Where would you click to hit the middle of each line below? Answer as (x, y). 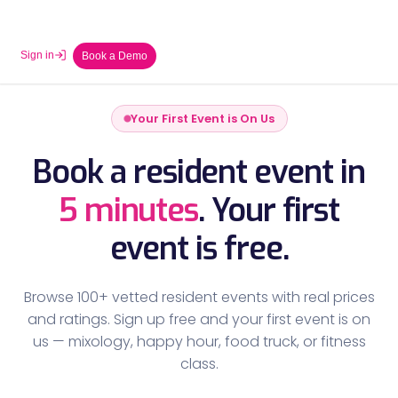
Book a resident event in (199, 172)
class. (199, 364)
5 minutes (128, 211)
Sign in (37, 55)
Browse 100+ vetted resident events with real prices (199, 297)
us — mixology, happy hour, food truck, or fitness (199, 342)
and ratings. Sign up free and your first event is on (199, 319)
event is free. (199, 249)
